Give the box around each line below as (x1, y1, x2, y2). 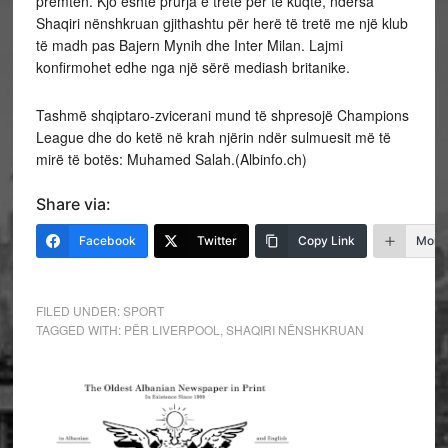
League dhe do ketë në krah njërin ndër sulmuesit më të (35, 127, 391, 147)
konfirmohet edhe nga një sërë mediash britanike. (35, 57, 350, 77)
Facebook (78, 233, 136, 248)
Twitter (196, 233, 237, 248)
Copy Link (297, 233, 355, 248)
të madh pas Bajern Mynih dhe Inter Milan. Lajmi (35, 35, 343, 55)
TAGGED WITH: (35, 321, 124, 338)
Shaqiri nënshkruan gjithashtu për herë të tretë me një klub (35, 13, 408, 33)
